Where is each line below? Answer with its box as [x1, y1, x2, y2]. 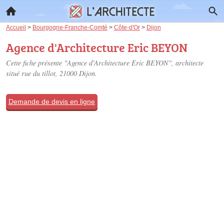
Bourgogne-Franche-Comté [32, 24, 107, 30]
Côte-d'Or [114, 24, 140, 30]
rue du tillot [21, 68, 55, 78]
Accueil [6, 24, 26, 30]
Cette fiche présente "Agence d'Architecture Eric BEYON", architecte [6, 58, 203, 67]
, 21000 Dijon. [55, 68, 97, 78]
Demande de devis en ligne [8, 97, 95, 105]
